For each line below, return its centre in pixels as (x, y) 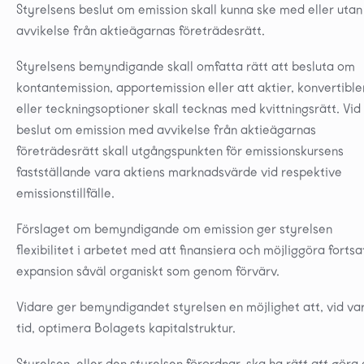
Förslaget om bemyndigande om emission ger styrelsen (174, 228)
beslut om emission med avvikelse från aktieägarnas (166, 129)
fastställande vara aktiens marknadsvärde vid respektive (179, 171)
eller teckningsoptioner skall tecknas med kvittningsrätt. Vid (188, 108)
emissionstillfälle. (65, 193)
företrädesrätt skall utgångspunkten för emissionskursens (180, 150)
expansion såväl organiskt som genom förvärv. (148, 271)
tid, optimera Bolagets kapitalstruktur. (126, 327)
